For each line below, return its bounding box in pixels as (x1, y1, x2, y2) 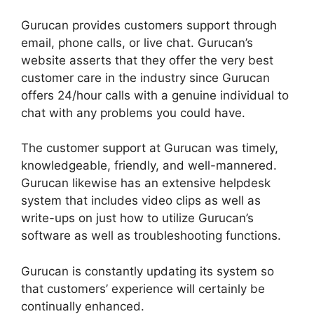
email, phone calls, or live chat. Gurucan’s (21, 35, 253, 50)
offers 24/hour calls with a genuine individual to (21, 88, 289, 102)
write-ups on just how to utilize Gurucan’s (21, 211, 254, 226)
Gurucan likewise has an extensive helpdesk (21, 176, 271, 191)
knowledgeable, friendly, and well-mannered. (21, 158, 277, 173)
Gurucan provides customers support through (21, 18, 277, 32)
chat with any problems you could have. (21, 105, 245, 120)
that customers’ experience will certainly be (21, 281, 265, 296)
